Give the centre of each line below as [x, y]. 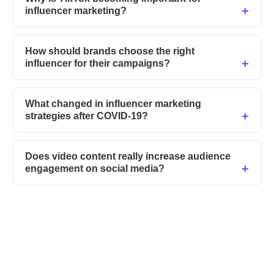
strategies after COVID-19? [87, 116]
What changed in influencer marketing [113, 103]
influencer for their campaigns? [98, 63]
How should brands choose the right [110, 51]
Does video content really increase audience [128, 156]
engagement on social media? [95, 168]
